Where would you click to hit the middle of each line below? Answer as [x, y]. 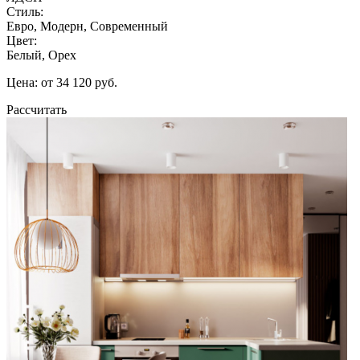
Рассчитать [37, 109]
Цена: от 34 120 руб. [62, 82]
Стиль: [25, 11]
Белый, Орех [41, 55]
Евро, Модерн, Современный [87, 26]
